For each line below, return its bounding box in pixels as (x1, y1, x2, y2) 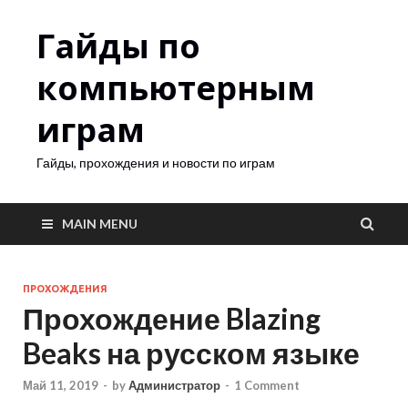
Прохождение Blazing (23, 301, 321, 336)
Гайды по (36, 24, 200, 68)
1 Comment (234, 378, 300, 393)
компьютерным (36, 66, 315, 110)
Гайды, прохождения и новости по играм (36, 155, 275, 170)
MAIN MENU (62, 216, 138, 231)
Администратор (128, 378, 220, 393)
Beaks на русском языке (23, 335, 360, 371)
